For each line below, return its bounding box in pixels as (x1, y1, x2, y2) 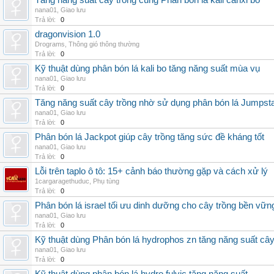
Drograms (35, 40, 65, 48)
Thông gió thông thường (68, 40, 139, 48)
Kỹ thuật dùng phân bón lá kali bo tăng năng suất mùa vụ (35, 64, 260, 73)
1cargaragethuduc (35, 177, 89, 185)
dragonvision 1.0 (35, 29, 100, 39)
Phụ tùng (93, 177, 119, 185)
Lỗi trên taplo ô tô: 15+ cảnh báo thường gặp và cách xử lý (35, 166, 268, 176)
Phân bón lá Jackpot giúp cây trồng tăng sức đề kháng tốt (35, 132, 264, 142)
